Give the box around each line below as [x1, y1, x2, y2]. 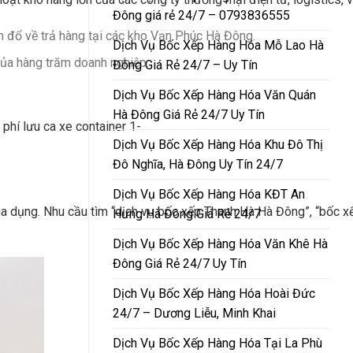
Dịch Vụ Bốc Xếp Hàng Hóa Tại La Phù [113, 335, 322, 351]
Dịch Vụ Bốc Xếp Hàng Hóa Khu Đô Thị [113, 136, 323, 152]
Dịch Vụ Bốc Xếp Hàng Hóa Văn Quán [113, 87, 316, 102]
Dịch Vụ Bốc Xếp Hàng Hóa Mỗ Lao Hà [113, 37, 324, 53]
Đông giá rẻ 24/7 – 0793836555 [113, 7, 290, 23]
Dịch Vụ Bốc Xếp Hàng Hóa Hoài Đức [113, 285, 315, 301]
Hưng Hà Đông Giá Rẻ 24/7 [113, 206, 261, 221]
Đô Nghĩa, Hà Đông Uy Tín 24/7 [113, 156, 283, 172]
